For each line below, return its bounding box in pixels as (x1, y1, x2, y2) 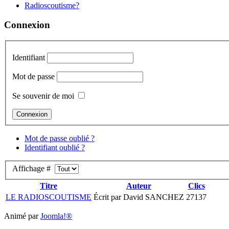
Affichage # (12, 164, 55, 173)
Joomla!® (40, 212, 72, 221)
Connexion (4, 19, 50, 31)
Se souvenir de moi (12, 91, 74, 100)
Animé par (4, 212, 40, 221)
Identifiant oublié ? (25, 143, 85, 152)
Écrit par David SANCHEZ (94, 193, 184, 202)
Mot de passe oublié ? (25, 133, 95, 143)
